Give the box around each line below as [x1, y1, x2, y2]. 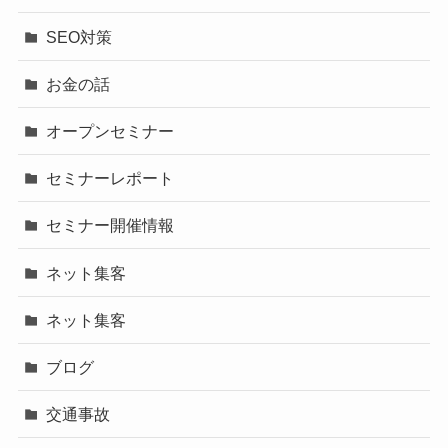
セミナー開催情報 [46, 216, 175, 235]
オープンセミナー [46, 121, 175, 140]
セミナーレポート [46, 169, 175, 188]
